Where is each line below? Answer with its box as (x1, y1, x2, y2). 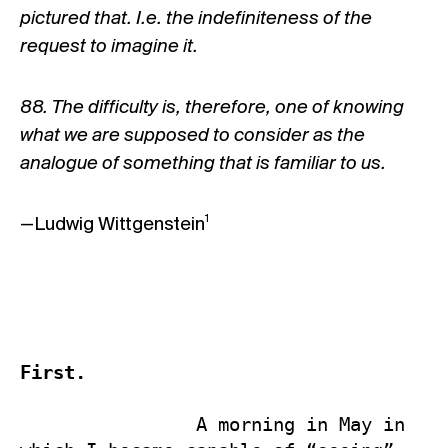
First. (20, 361, 86, 383)
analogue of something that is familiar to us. (20, 154, 386, 174)
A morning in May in (20, 413, 196, 435)
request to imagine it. (20, 37, 198, 57)
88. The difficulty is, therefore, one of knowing (20, 98, 404, 118)
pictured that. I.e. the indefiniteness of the (20, 9, 372, 29)
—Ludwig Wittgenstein (20, 215, 205, 235)
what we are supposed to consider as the (20, 126, 365, 146)
